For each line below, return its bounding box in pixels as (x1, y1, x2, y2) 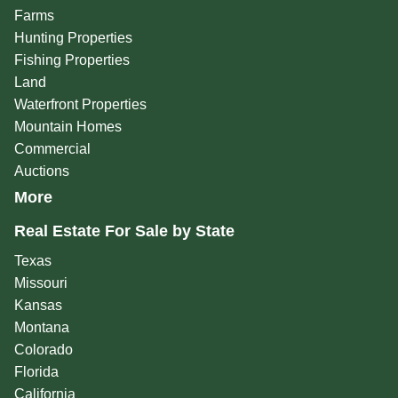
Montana (13, 320, 69, 336)
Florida (13, 364, 59, 380)
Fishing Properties (13, 52, 130, 68)
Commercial (13, 141, 91, 157)
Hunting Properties (13, 30, 132, 46)
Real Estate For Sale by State (13, 222, 235, 241)
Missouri (13, 275, 68, 291)
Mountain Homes (13, 119, 122, 135)
